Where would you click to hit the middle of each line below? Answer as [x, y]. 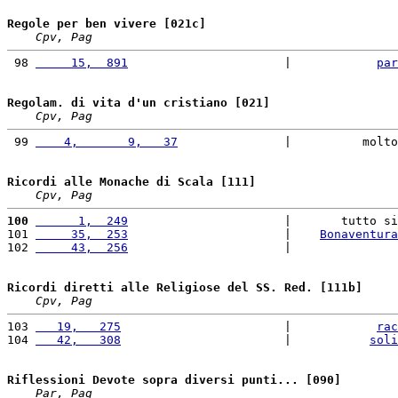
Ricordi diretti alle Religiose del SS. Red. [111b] [185, 287]
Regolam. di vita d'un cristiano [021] [139, 103]
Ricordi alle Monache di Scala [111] [131, 182]
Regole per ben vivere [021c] [107, 24]
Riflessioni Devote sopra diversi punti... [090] [174, 380]
